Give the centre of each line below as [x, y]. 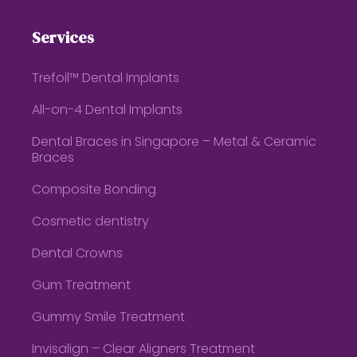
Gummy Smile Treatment [109, 318]
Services [63, 37]
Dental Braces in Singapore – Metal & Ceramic [175, 143]
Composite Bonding [94, 190]
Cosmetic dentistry [91, 222]
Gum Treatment [82, 286]
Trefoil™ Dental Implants [106, 79]
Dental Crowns [78, 254]
